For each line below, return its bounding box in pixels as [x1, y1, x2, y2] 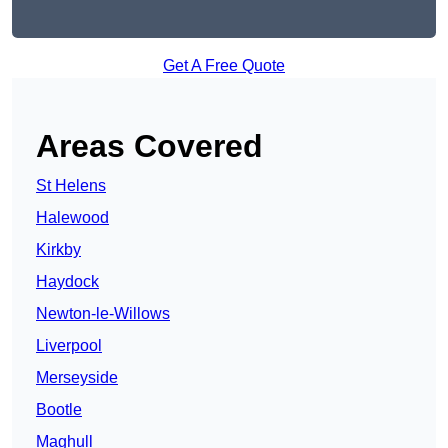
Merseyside [36, 369, 118, 387]
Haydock [36, 273, 99, 291]
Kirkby [36, 241, 81, 259]
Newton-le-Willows [36, 305, 170, 323]
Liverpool [36, 337, 102, 355]
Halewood [36, 209, 109, 227]
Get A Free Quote [163, 57, 285, 75]
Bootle [36, 401, 82, 419]
